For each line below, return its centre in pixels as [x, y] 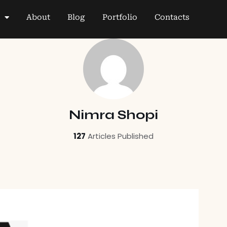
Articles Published [120, 136]
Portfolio [120, 17]
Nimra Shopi [113, 115]
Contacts [172, 17]
